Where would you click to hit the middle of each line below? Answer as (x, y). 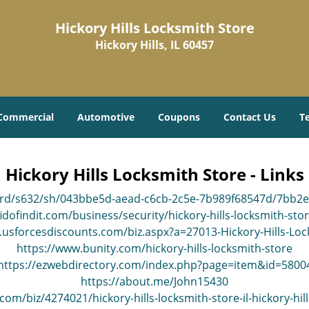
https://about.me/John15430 (154, 281)
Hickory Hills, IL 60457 (154, 45)
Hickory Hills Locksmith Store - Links (154, 174)
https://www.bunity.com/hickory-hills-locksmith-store (154, 248)
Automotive (106, 117)
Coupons (179, 117)
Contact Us (250, 117)
